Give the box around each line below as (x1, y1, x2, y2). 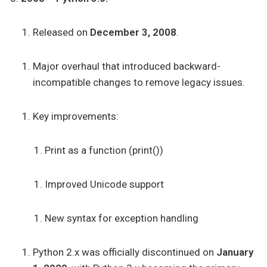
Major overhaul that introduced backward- (33, 60, 221, 72)
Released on (33, 26, 90, 38)
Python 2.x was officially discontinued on (33, 246, 216, 258)
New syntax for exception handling (45, 212, 198, 224)
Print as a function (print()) (45, 144, 163, 156)
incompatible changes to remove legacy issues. (33, 76, 245, 88)
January (216, 246, 253, 258)
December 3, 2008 (90, 26, 176, 38)
